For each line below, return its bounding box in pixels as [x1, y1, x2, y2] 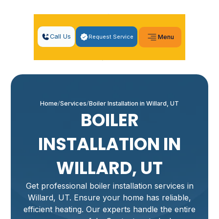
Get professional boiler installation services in [25, 181, 194, 191]
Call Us [49, 33, 71, 40]
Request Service [88, 33, 133, 40]
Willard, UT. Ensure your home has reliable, [28, 193, 191, 202]
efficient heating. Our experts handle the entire [23, 204, 196, 214]
